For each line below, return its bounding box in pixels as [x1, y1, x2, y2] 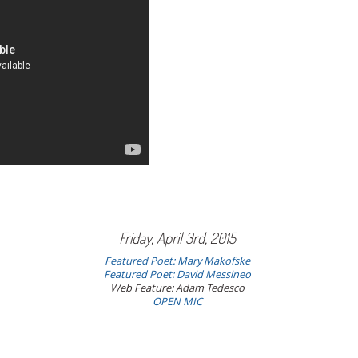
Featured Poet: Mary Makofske [105, 254, 251, 267]
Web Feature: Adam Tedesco [110, 281, 245, 294]
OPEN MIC [153, 295, 203, 308]
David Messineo [177, 268, 252, 280]
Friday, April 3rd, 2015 [119, 227, 237, 248]
